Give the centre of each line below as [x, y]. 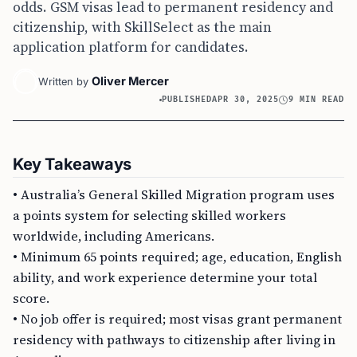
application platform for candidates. [131, 47]
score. [31, 298]
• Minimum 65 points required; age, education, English [177, 257]
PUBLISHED [187, 100]
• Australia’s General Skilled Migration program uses [174, 194]
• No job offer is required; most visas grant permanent [177, 319]
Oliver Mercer [130, 81]
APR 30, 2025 [246, 100]
